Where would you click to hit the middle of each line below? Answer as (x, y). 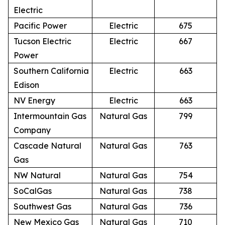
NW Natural (37, 175)
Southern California (51, 71)
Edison (26, 85)
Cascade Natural (47, 145)
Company (32, 130)
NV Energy (34, 100)
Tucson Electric (42, 41)
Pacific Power (40, 25)
